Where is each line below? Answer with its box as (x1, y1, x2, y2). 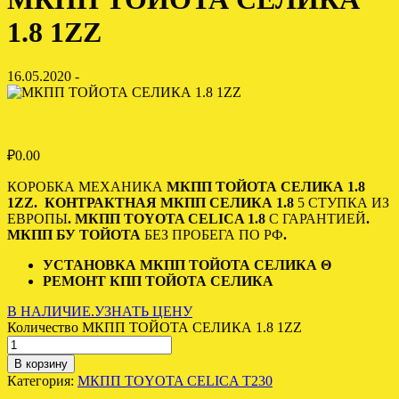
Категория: (7, 372, 77, 388)
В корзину (14, 356, 68, 370)
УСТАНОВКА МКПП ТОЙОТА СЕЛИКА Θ (43, 256, 331, 273)
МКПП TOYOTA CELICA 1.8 (75, 210, 269, 226)
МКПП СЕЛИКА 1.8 (160, 194, 294, 210)
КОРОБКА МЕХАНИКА (7, 178, 167, 194)
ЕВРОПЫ (7, 210, 68, 226)
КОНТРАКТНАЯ (45, 194, 160, 210)
